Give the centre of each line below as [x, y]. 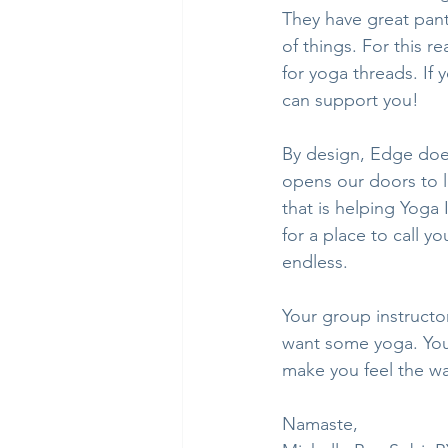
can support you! [350, 100]
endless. [315, 262]
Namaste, [320, 424]
